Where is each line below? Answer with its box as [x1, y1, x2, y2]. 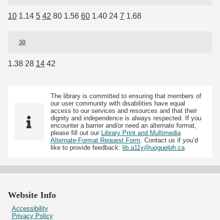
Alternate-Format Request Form [50, 137, 140, 144]
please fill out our [50, 129, 101, 137]
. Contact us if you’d [140, 137, 198, 144]
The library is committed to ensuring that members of [50, 92, 201, 100]
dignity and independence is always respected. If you [50, 114, 201, 122]
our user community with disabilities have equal [50, 100, 185, 108]
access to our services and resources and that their [50, 107, 197, 115]
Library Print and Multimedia [101, 129, 181, 137]
